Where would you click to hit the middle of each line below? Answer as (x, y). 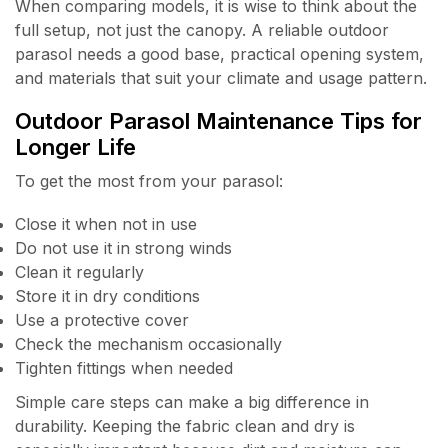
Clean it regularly (79, 271)
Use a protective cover (102, 319)
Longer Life (75, 147)
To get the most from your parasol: (149, 181)
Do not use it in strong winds (123, 247)
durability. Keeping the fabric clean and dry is (185, 425)
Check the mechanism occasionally (148, 343)
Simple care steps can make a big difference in (192, 401)
